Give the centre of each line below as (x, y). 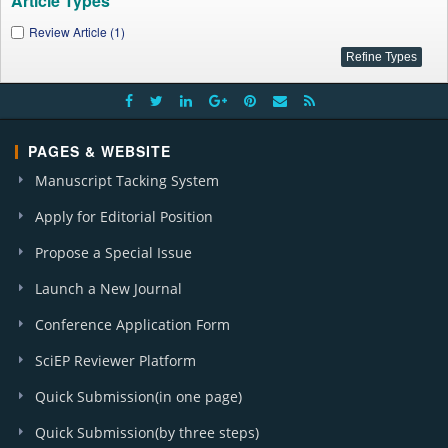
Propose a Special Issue (113, 252)
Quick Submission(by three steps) (147, 432)
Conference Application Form (132, 324)
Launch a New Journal (108, 288)
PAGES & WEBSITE (99, 151)
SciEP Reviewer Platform (115, 360)
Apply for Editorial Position (124, 216)
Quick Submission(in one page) (138, 396)
